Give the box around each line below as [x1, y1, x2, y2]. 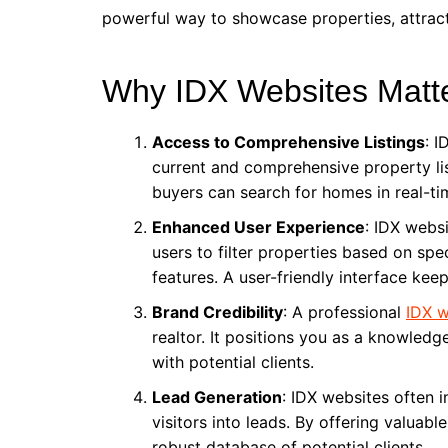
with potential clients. [152, 352, 314, 372]
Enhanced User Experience [152, 217, 365, 237]
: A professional [283, 302, 406, 322]
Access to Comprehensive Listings [152, 132, 425, 152]
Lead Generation [152, 387, 282, 407]
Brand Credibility [152, 302, 283, 322]
